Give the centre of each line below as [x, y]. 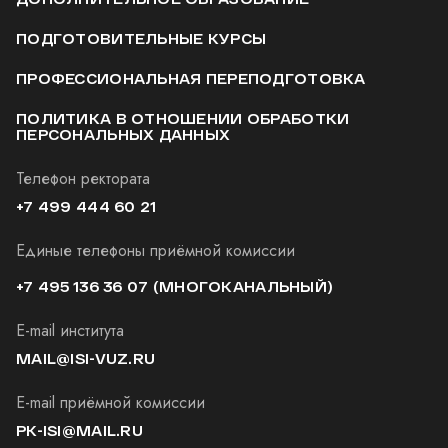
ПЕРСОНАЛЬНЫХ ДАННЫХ [123, 135]
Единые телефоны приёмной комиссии [155, 251]
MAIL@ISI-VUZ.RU [86, 359]
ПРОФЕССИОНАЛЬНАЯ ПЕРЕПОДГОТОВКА [191, 79]
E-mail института [70, 331]
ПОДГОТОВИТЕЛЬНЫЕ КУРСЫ [141, 39]
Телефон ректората [83, 179]
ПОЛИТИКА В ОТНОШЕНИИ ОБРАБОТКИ [183, 119]
